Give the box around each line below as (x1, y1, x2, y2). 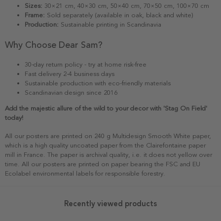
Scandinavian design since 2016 (25, 88, 117, 97)
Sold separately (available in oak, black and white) (45, 11, 193, 19)
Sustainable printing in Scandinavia (59, 20, 161, 29)
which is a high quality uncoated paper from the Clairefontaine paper (5, 141, 206, 149)
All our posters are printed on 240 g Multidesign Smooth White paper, (5, 132, 211, 140)
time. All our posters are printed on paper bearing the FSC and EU (5, 160, 200, 168)
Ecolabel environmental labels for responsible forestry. (5, 169, 165, 178)
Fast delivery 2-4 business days (25, 70, 114, 78)
